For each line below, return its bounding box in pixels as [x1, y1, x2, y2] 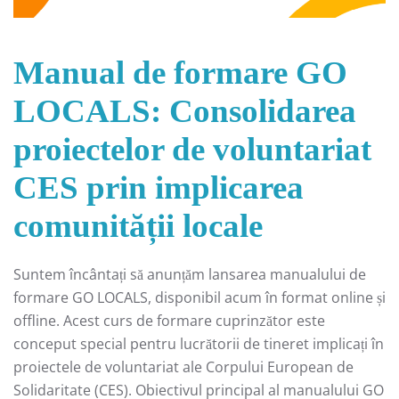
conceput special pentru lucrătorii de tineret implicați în [13, 333, 384, 354]
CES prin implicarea [13, 168, 304, 206]
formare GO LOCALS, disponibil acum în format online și [13, 287, 386, 307]
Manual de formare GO [13, 53, 347, 91]
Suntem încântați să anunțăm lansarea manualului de [13, 264, 366, 284]
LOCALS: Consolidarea [13, 92, 356, 129]
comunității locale [13, 207, 263, 244]
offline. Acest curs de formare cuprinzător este [13, 310, 325, 330]
